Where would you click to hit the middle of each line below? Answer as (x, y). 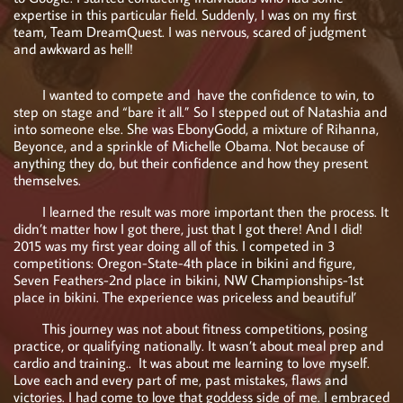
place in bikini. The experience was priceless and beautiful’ (185, 297)
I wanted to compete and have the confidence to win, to (194, 94)
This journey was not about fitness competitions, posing (191, 328)
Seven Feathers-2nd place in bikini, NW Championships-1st (188, 280)
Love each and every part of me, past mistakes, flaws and (180, 380)
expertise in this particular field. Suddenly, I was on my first (185, 14)
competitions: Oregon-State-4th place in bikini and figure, (184, 263)
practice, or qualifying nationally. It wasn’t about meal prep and (198, 345)
